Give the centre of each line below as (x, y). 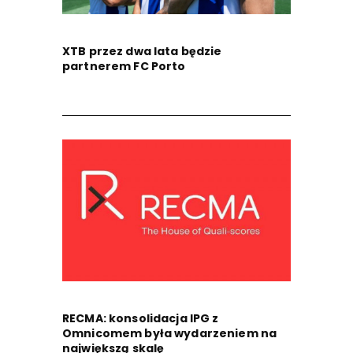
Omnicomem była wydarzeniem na (170, 334)
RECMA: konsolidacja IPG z (141, 319)
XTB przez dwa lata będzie (142, 52)
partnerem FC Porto (124, 67)
